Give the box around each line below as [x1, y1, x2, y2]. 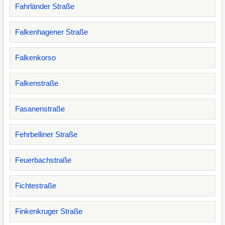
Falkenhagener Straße [15, 28, 88, 36]
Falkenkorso [15, 53, 56, 62]
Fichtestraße [15, 181, 56, 190]
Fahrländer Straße [15, 2, 74, 11]
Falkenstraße [15, 79, 58, 87]
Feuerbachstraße [15, 156, 71, 164]
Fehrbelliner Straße [15, 130, 77, 139]
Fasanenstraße [15, 104, 65, 113]
